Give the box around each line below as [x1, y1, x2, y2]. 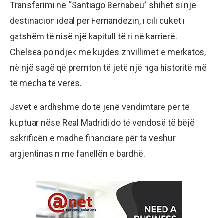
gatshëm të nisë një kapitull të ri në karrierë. [10, 31, 177, 42]
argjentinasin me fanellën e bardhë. [10, 148, 145, 159]
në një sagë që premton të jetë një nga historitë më [10, 62, 207, 73]
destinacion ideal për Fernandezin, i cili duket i [10, 16, 185, 26]
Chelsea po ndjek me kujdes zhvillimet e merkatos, [10, 47, 206, 57]
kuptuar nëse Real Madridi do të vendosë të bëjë [10, 117, 195, 128]
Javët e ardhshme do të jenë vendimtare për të [10, 102, 190, 112]
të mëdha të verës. [10, 78, 82, 89]
